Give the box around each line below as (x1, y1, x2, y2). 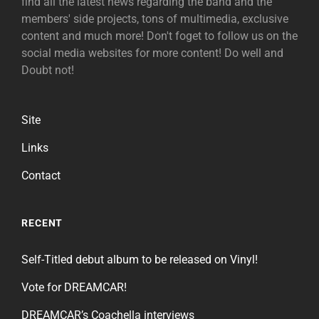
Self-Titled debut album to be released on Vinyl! (21, 252, 258, 266)
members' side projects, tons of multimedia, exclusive (21, 11, 288, 26)
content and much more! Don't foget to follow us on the (21, 28, 298, 43)
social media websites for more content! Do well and (21, 46, 283, 60)
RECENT (21, 216, 63, 229)
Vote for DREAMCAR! (21, 280, 127, 294)
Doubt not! (21, 63, 74, 77)
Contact (21, 168, 61, 182)
